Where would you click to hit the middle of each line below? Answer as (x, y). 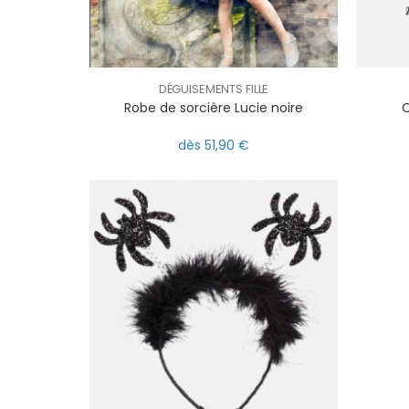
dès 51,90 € (214, 146)
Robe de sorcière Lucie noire (214, 107)
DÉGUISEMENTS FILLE (214, 89)
